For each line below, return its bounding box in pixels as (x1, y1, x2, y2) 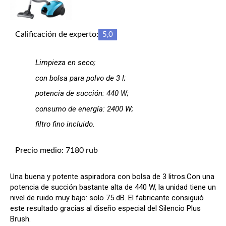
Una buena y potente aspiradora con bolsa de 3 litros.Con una (10, 172, 214, 182)
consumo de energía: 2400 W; (35, 104, 133, 114)
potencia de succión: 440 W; (35, 89, 129, 98)
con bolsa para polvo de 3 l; (35, 73, 126, 83)
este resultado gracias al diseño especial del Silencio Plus (10, 204, 201, 213)
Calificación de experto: (15, 30, 98, 39)
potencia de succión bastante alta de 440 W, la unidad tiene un (10, 183, 216, 192)
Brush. (10, 214, 31, 224)
